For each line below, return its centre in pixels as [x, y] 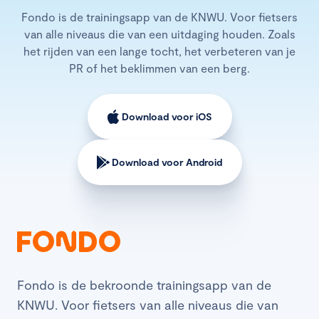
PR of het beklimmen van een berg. [159, 68]
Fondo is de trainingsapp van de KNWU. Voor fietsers [159, 17]
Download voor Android [167, 162]
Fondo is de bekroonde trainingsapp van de [144, 285]
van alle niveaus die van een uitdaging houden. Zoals [159, 34]
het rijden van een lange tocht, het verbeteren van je [159, 51]
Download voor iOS [167, 117]
